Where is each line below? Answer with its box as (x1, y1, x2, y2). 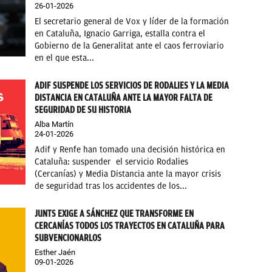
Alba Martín (35, 119, 74, 129)
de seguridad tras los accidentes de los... (35, 180, 188, 191)
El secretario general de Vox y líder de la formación (35, 16, 229, 27)
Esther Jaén (35, 247, 76, 257)
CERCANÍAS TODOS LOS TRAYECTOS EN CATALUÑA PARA (35, 220, 225, 231)
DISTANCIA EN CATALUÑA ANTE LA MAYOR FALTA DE (35, 92, 213, 103)
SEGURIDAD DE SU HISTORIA (35, 104, 132, 115)
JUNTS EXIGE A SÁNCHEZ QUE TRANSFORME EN (35, 208, 194, 219)
